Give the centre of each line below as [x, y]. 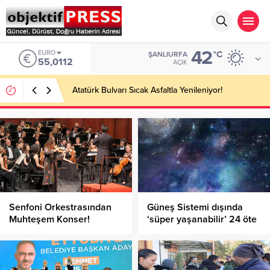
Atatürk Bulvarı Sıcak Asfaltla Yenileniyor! [147, 90]
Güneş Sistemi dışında [195, 208]
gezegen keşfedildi [188, 232]
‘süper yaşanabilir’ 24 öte [202, 220]
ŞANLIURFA [168, 54]
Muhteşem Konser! [49, 220]
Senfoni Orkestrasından [60, 208]
